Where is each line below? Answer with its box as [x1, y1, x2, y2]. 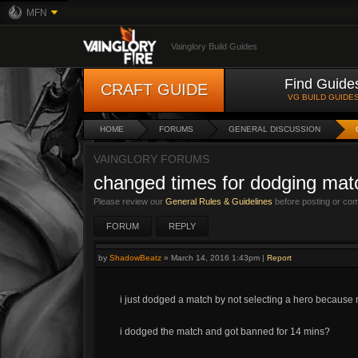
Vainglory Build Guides [171, 42, 257, 51]
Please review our [93, 197, 165, 206]
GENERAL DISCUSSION [229, 125, 320, 133]
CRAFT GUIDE [100, 81, 208, 98]
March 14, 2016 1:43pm [171, 253, 260, 262]
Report [267, 253, 292, 262]
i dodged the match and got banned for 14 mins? [120, 326, 330, 337]
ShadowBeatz [109, 253, 161, 262]
